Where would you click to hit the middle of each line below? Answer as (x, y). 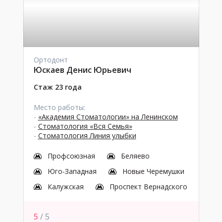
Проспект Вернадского (148, 187)
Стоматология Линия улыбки (87, 136)
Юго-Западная (72, 171)
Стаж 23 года (57, 87)
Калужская (65, 187)
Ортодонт (51, 60)
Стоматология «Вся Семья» (85, 126)
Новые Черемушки (153, 171)
